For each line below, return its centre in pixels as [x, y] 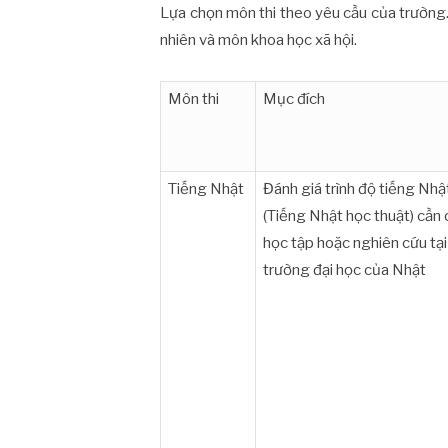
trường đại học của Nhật [345, 270]
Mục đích [294, 99]
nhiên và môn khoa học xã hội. [259, 39]
